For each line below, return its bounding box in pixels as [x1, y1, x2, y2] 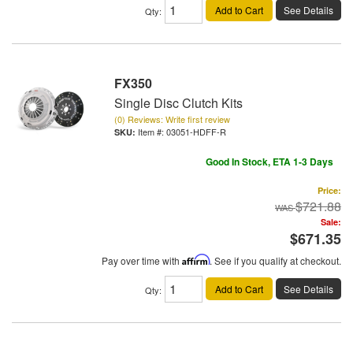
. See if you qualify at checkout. [210, 253, 341, 267]
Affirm [182, 253, 210, 266]
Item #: [138, 124, 166, 138]
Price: [318, 184, 341, 196]
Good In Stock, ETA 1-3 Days [206, 154, 333, 169]
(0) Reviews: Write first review [114, 112, 230, 125]
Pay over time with [102, 253, 182, 267]
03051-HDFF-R [166, 124, 226, 138]
